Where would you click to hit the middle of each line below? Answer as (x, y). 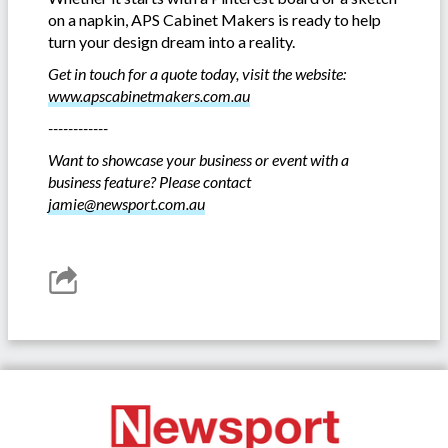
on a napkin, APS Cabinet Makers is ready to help (214, 19)
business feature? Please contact (149, 181)
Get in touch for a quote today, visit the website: (197, 73)
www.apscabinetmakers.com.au (149, 95)
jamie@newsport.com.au (126, 203)
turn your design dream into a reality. (173, 41)
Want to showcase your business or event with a (198, 159)
